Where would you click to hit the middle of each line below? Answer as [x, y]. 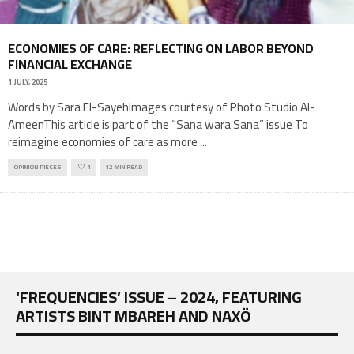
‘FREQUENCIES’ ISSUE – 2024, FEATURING [159, 297]
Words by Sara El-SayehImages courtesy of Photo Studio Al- [162, 107]
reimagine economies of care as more [104, 142]
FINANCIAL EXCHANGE [70, 64]
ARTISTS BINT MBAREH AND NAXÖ [134, 316]
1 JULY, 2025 [28, 82]
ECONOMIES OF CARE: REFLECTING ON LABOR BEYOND [161, 48]
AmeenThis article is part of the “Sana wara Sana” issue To [158, 125]
